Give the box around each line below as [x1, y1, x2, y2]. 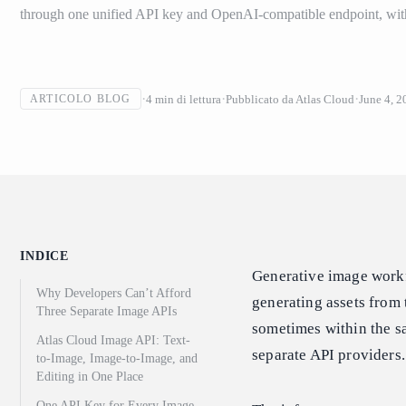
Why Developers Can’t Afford [36, 286, 191, 301]
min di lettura [154, 92, 221, 106]
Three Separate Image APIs [36, 304, 177, 319]
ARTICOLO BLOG [30, 92, 131, 106]
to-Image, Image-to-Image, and [36, 352, 198, 366]
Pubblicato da [225, 92, 294, 106]
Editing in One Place [36, 370, 143, 384]
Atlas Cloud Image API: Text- [36, 333, 190, 348]
